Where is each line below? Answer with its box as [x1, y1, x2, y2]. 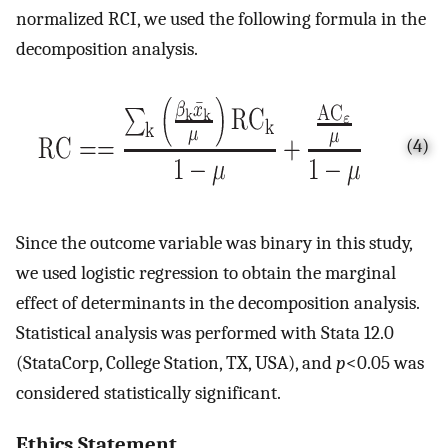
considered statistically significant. [16, 381, 281, 404]
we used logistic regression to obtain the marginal [16, 261, 396, 284]
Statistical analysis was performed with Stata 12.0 [16, 321, 394, 344]
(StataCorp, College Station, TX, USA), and [16, 351, 336, 374]
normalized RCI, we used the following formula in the [16, 7, 426, 30]
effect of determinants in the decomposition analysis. [16, 291, 419, 314]
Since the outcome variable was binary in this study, [16, 231, 412, 254]
